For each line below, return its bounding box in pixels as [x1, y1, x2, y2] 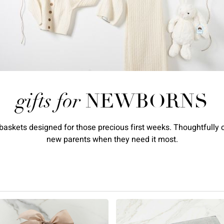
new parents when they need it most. [46, 133, 178, 145]
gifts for [16, 88, 80, 113]
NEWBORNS [85, 88, 208, 113]
